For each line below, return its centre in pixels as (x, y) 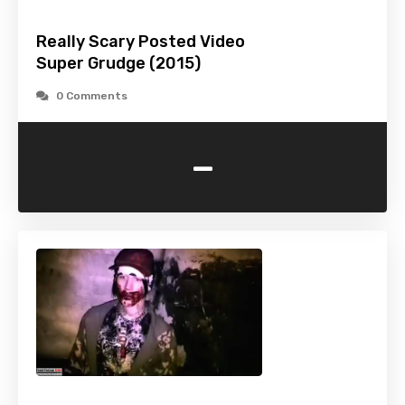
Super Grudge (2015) (118, 64)
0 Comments (92, 96)
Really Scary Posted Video (141, 42)
